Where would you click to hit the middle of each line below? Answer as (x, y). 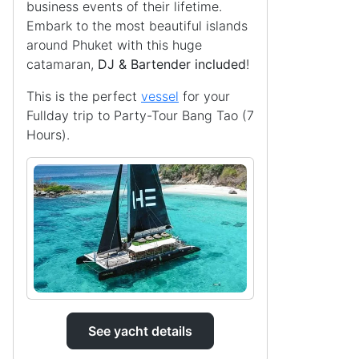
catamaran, (60, 65)
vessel (160, 97)
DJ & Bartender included (170, 65)
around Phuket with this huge (114, 45)
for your (204, 97)
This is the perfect (84, 97)
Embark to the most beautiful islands (137, 26)
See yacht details (140, 331)
